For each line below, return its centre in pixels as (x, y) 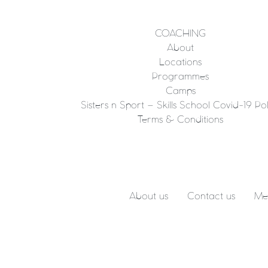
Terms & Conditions (181, 120)
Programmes (181, 77)
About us (149, 196)
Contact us (211, 196)
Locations (181, 62)
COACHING (181, 33)
